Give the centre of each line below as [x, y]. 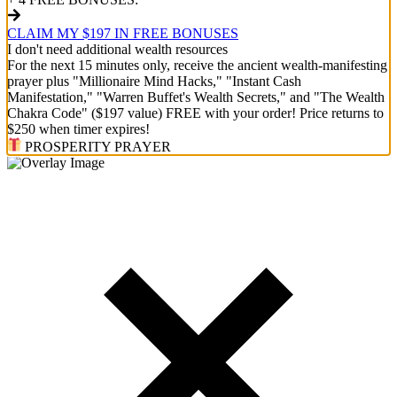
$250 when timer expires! [78, 129]
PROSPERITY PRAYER [96, 147]
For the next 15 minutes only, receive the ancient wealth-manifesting [197, 66]
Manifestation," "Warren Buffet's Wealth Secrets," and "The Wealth [196, 97]
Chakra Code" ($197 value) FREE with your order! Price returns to [195, 113]
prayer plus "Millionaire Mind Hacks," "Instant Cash [154, 82]
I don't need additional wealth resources [117, 50]
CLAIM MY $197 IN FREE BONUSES [123, 34]
